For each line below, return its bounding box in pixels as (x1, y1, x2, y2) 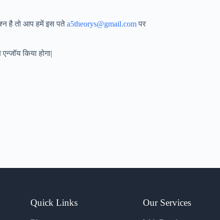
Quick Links (30, 197, 78, 208)
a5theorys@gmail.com (67, 20, 137, 28)
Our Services (143, 197, 192, 208)
